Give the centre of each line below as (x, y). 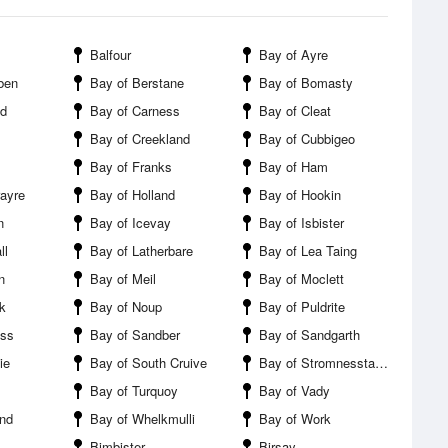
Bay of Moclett (301, 278)
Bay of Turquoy (134, 390)
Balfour (110, 54)
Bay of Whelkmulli (142, 418)
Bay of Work (295, 418)
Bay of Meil (123, 278)
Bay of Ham (293, 166)
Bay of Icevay (130, 222)
